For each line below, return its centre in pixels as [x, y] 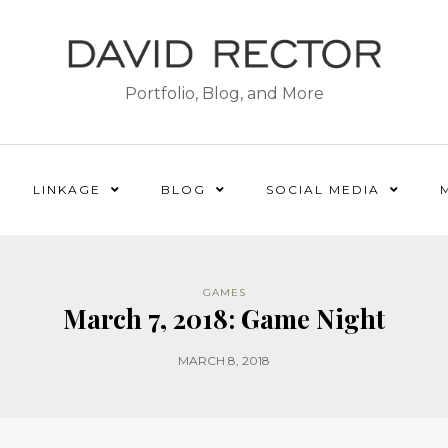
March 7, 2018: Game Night [224, 318]
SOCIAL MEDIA [323, 189]
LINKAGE [67, 189]
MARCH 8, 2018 [224, 360]
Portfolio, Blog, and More [224, 94]
